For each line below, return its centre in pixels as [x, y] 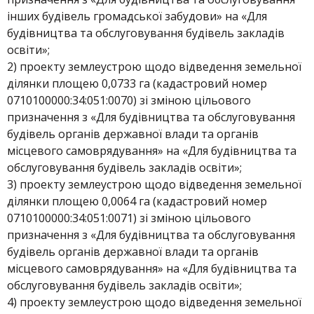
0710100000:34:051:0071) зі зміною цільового [129, 218]
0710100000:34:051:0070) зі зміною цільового [129, 100]
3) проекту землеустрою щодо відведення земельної [154, 184]
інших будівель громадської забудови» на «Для [137, 16]
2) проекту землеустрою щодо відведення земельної [154, 67]
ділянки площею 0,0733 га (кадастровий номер [137, 83]
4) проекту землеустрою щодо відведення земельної [154, 302]
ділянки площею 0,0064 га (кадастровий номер [137, 201]
